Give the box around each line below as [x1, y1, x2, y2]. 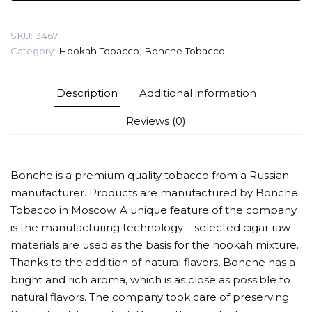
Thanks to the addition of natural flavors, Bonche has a [10, 255, 295, 269]
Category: [10, 45, 58, 56]
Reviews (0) [126, 114, 186, 127]
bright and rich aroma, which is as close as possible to [10, 272, 290, 286]
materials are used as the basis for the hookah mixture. [10, 237, 299, 251]
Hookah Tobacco [58, 45, 139, 56]
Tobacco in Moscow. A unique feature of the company [10, 203, 297, 217]
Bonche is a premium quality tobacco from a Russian [10, 168, 289, 182]
